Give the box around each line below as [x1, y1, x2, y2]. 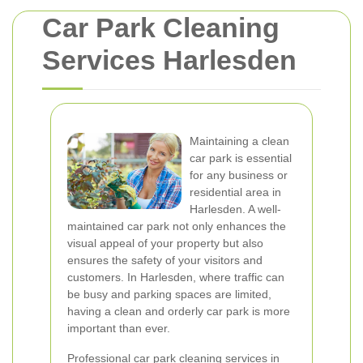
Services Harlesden [42, 45, 297, 75]
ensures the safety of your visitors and [67, 254, 263, 267]
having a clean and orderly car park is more [67, 305, 290, 318]
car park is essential [190, 152, 292, 164]
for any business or [190, 169, 288, 181]
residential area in [190, 186, 281, 199]
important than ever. [67, 322, 170, 335]
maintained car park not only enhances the [67, 220, 286, 233]
